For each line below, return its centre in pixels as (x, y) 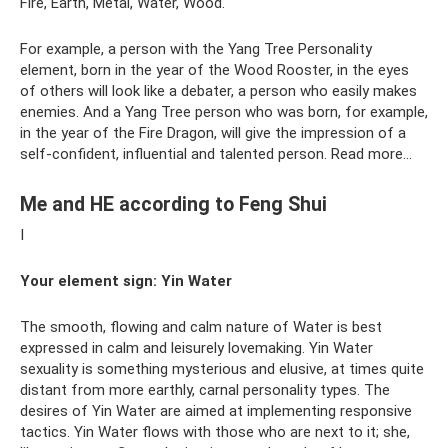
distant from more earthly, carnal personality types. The (205, 390)
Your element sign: (88, 281)
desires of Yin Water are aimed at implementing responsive (216, 411)
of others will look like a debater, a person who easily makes (218, 91)
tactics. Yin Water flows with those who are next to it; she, (215, 432)
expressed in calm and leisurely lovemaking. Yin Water (196, 348)
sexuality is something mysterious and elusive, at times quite (222, 369)
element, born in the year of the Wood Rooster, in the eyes (214, 70)
